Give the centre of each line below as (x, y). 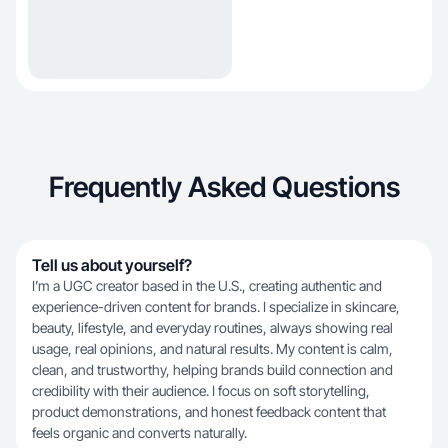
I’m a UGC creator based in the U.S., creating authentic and (207, 285)
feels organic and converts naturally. (139, 432)
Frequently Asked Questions (224, 187)
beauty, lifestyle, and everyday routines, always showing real (212, 327)
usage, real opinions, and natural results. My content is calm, (212, 348)
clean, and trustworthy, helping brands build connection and (212, 369)
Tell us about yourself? (112, 265)
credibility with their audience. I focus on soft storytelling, (201, 390)
